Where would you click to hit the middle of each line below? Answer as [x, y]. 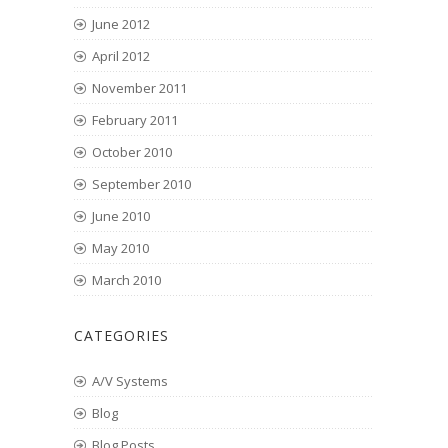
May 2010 [120, 247]
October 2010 [132, 151]
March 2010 [126, 279]
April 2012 [121, 55]
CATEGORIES [121, 335]
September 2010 [141, 183]
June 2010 [121, 215]
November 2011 [139, 87]
